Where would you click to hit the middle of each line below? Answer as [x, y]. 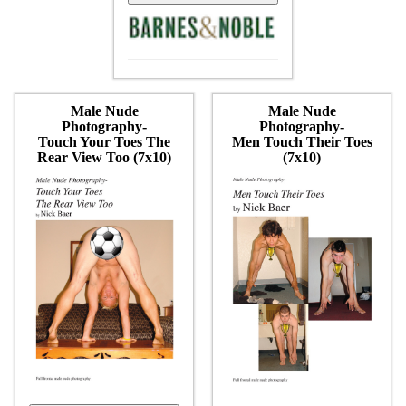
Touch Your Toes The [104, 141]
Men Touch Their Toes [302, 141]
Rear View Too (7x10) [104, 157]
